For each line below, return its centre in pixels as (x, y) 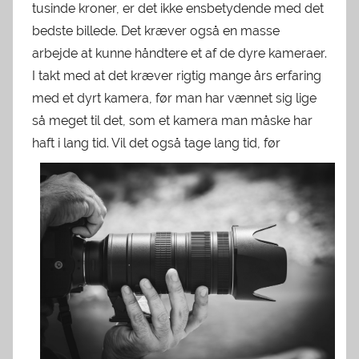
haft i (48, 143)
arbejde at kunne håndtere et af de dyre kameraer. (179, 53)
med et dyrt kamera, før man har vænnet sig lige (174, 98)
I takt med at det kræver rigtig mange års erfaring (177, 75)
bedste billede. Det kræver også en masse (156, 30)
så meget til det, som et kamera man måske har (172, 120)
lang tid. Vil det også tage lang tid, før (172, 143)
